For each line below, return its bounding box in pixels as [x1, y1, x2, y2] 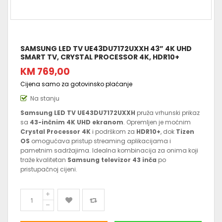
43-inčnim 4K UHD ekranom [30, 118, 123, 127]
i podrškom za [91, 127, 136, 136]
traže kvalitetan [20, 156, 67, 165]
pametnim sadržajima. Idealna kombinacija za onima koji [20, 146, 198, 155]
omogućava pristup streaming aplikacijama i [30, 137, 171, 146]
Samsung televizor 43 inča [67, 156, 157, 165]
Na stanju [30, 94, 59, 103]
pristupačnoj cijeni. [20, 165, 77, 174]
